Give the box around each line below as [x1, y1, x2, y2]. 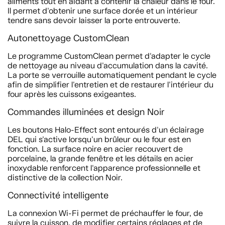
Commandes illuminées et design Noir [8, 106, 164, 118]
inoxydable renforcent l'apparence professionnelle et [8, 163, 200, 173]
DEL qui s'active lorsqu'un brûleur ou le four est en [8, 135, 191, 144]
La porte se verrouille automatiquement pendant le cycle [8, 70, 216, 80]
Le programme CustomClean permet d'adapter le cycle [8, 51, 210, 61]
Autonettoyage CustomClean [8, 33, 129, 44]
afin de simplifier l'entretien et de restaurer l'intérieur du [8, 80, 213, 89]
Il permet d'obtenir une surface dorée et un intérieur [8, 6, 198, 16]
